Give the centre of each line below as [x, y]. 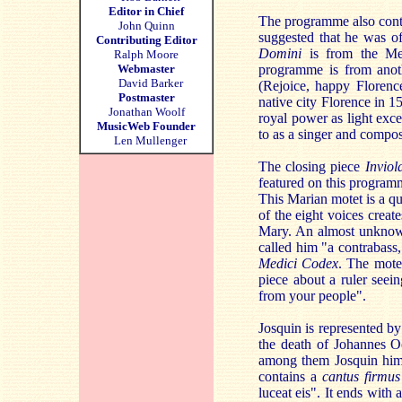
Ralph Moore [146, 54]
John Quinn [146, 26]
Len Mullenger [146, 140]
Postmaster [146, 97]
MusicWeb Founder [146, 126]
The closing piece [312, 166]
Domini [280, 53]
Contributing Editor [146, 40]
